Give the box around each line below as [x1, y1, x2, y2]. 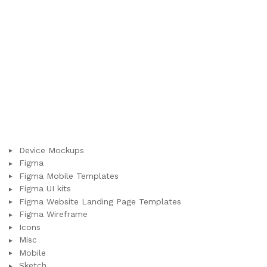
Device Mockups [19, 145, 84, 155]
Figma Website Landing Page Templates [19, 196, 181, 206]
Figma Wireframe [19, 209, 88, 219]
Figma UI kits [19, 184, 71, 194]
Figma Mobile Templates [19, 170, 119, 181]
